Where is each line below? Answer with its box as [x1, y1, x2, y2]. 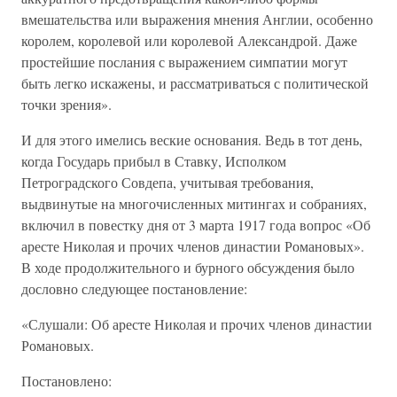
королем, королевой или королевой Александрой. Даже [21, 31, 357, 50]
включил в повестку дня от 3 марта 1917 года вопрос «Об [21, 215, 370, 234]
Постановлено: [21, 371, 112, 390]
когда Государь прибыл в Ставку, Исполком [21, 152, 286, 170]
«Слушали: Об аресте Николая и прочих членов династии [21, 315, 372, 333]
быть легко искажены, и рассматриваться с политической [21, 74, 369, 92]
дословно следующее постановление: [21, 279, 247, 298]
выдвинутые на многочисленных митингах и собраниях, [21, 194, 367, 213]
